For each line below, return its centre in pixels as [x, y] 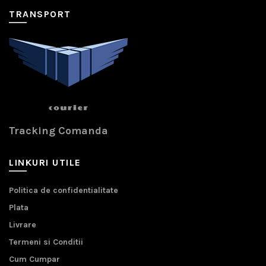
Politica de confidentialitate [64, 190]
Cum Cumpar [34, 259]
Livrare [23, 224]
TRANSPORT [40, 14]
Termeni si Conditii [46, 242]
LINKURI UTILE [45, 162]
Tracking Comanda [58, 130]
